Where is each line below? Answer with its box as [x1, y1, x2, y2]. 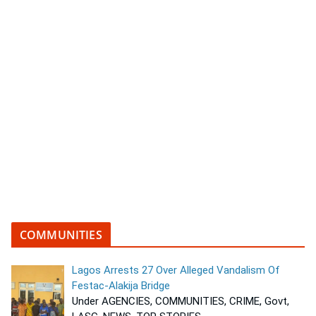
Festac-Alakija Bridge [72, 279, 171, 292]
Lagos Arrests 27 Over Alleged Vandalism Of [72, 263, 281, 276]
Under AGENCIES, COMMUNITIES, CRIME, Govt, [72, 294, 290, 308]
